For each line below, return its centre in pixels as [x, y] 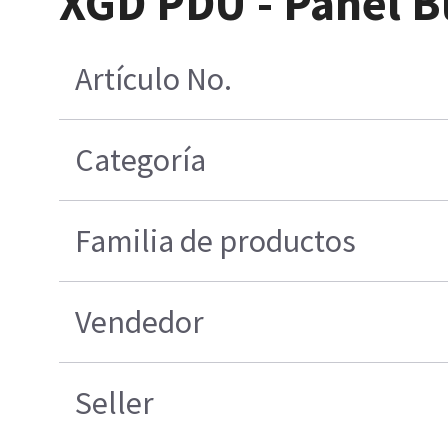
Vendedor [140, 322]
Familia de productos [216, 241]
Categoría [141, 160]
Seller [115, 403]
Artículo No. [154, 79]
